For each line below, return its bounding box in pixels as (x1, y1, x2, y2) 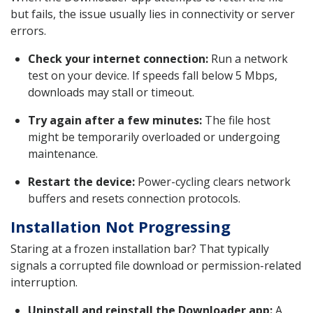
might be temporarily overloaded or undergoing (28, 129, 280, 145)
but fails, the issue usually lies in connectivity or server (10, 6, 295, 22)
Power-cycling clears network (135, 173, 291, 189)
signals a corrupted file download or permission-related (10, 257, 301, 273)
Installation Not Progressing (10, 215, 231, 237)
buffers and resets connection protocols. (28, 190, 240, 206)
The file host (202, 112, 270, 128)
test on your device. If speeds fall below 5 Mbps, (28, 67, 277, 83)
